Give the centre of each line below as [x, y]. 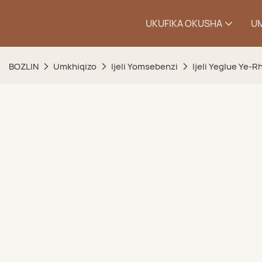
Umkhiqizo [75, 66]
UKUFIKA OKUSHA [184, 23]
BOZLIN [24, 66]
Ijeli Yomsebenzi [144, 66]
